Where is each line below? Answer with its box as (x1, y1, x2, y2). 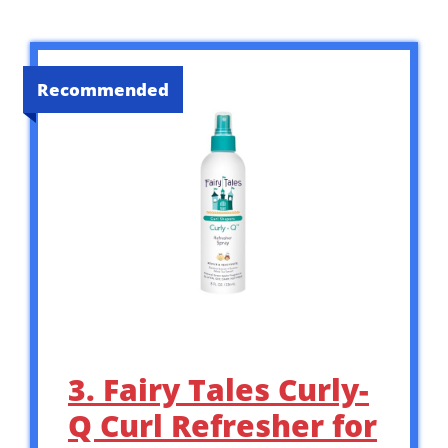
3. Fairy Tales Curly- (68, 368, 369, 410)
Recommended (37, 78, 169, 102)
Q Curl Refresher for (68, 404, 377, 446)
